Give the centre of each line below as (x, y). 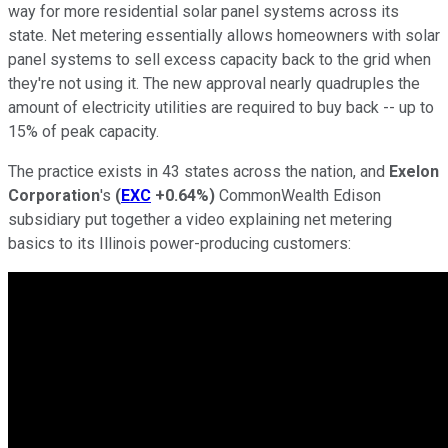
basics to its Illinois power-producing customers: (179, 243)
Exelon (414, 171)
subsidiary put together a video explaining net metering (200, 219)
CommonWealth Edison (298, 195)
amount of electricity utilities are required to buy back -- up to (221, 107)
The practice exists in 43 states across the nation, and (198, 171)
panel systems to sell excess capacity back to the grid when (219, 59)
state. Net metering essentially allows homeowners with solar (224, 35)
